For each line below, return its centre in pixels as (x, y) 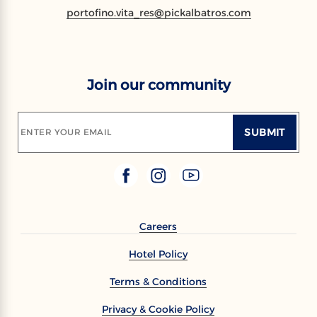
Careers (158, 226)
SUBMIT (265, 132)
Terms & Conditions (158, 281)
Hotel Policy (158, 254)
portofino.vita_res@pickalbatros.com (158, 12)
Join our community (158, 85)
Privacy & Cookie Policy (158, 309)
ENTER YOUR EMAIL (66, 132)
